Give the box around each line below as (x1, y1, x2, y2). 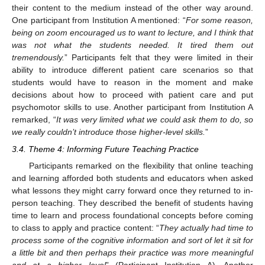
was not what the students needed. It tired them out (12, 40, 253, 50)
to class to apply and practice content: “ (12, 222, 159, 232)
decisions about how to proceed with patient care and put (12, 90, 253, 100)
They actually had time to (159, 222, 254, 232)
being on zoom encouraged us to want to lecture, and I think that (12, 28, 253, 38)
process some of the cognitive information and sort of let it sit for (12, 235, 253, 245)
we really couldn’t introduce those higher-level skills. (12, 127, 205, 137)
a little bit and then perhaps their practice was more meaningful (12, 247, 253, 257)
